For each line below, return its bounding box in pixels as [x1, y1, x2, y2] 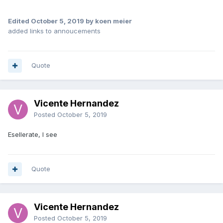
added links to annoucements [8, 27, 101, 35]
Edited [8, 17, 31, 25]
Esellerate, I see [8, 130, 57, 139]
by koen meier [84, 17, 132, 25]
